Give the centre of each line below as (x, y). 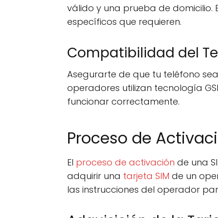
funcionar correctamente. (123, 101)
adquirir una (95, 176)
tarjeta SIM (146, 176)
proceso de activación (125, 162)
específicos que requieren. (124, 21)
